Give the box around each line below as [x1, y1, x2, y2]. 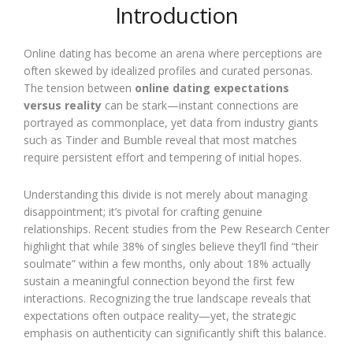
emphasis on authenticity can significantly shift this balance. [24, 325, 326, 340]
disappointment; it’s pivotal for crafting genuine [24, 203, 262, 219]
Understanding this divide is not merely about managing [24, 186, 307, 202]
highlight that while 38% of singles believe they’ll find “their [24, 238, 318, 254]
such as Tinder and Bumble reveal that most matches [24, 132, 297, 147]
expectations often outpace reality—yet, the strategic [24, 307, 296, 323]
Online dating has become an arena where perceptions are [24, 45, 322, 61]
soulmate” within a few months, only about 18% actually [24, 255, 310, 271]
